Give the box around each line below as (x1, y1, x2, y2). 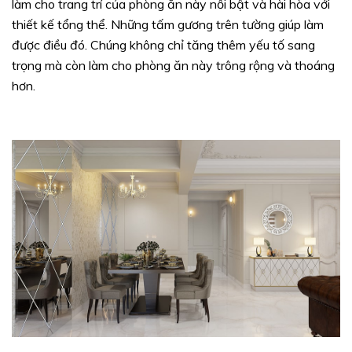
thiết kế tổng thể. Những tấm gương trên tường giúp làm (12, 16, 324, 33)
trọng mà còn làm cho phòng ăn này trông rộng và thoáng (12, 57, 335, 74)
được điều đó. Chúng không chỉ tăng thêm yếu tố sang (12, 37, 315, 53)
